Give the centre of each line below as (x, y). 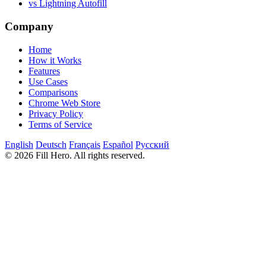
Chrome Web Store (64, 103)
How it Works (55, 60)
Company (29, 27)
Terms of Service (60, 124)
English (19, 144)
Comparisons (53, 92)
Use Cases (48, 81)
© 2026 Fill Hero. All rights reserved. (75, 155)
